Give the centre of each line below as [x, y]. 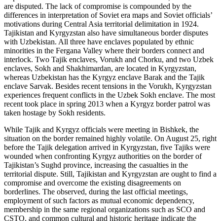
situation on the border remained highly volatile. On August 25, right [110, 138]
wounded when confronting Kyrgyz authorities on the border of [103, 156]
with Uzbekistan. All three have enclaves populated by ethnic [99, 41]
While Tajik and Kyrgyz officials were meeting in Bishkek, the [101, 129]
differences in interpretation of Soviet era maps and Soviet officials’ [108, 15]
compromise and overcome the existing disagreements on [92, 183]
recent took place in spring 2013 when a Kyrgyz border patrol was [107, 104]
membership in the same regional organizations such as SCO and [105, 209]
